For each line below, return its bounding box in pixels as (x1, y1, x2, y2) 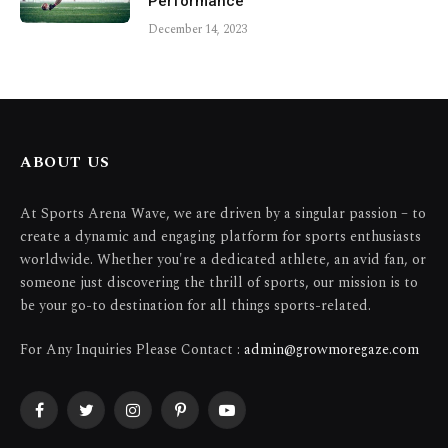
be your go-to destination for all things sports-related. (20, 294, 371, 316)
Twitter (84, 408, 134, 430)
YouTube (225, 408, 281, 430)
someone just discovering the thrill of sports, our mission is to (20, 271, 418, 293)
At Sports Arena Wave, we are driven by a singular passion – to (20, 202, 426, 224)
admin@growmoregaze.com (244, 338, 419, 360)
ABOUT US (20, 150, 110, 174)
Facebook (37, 408, 99, 430)
